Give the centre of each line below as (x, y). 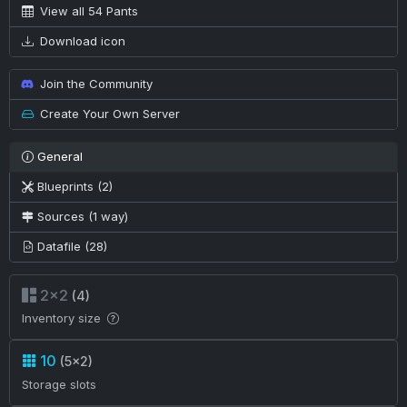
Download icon (81, 41)
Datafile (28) (72, 247)
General (58, 157)
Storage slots (59, 384)
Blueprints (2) (74, 187)
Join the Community (94, 84)
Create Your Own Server (108, 114)
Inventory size (63, 318)
